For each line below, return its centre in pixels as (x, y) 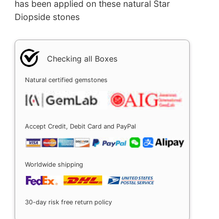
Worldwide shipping (54, 165)
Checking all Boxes (82, 58)
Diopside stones (47, 17)
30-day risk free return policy (68, 202)
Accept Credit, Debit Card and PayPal (80, 126)
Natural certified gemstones (66, 80)
